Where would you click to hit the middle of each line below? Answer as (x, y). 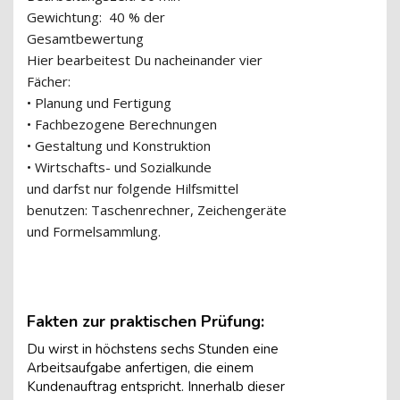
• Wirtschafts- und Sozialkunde (119, 167)
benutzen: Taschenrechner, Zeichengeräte (157, 210)
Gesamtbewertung (85, 38)
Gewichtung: (66, 17)
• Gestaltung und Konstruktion (119, 146)
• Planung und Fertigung (99, 103)
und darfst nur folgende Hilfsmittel (133, 188)
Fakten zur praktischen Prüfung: (148, 321)
